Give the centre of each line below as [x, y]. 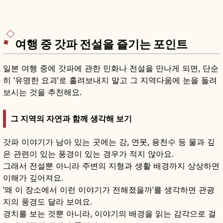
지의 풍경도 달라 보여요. [48, 201]
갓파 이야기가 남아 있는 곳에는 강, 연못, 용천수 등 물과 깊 [109, 142]
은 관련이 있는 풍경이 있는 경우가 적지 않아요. [88, 154]
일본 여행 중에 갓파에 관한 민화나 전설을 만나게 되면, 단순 [111, 68]
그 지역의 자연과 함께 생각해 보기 [71, 118]
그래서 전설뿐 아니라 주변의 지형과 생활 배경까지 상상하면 [111, 166]
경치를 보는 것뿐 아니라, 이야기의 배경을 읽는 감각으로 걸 [110, 213]
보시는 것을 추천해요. [42, 92]
